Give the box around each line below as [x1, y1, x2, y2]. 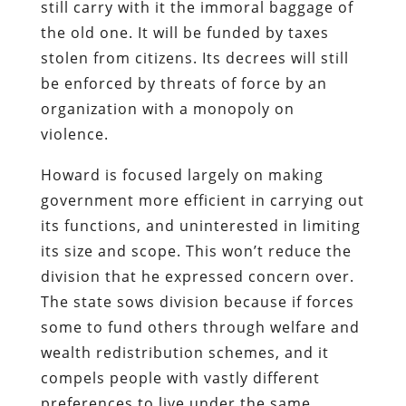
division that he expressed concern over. [40, 266, 354, 286]
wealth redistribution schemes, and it [40, 342, 329, 362]
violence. [40, 123, 109, 144]
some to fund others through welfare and [40, 316, 360, 337]
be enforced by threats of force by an [40, 72, 327, 93]
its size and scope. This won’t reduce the [40, 240, 352, 261]
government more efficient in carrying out [40, 189, 364, 210]
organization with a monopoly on [40, 98, 295, 119]
